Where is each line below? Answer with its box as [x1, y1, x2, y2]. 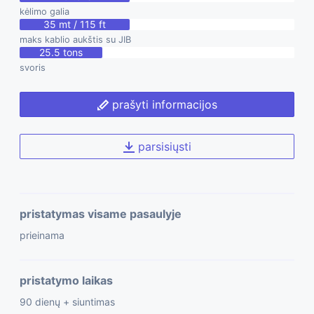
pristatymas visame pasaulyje [20, 207, 182, 221]
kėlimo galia [20, 6, 69, 18]
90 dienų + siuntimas [20, 296, 115, 308]
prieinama [20, 229, 64, 242]
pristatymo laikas [20, 273, 113, 288]
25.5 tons [39, 46, 83, 59]
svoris [20, 62, 46, 74]
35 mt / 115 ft [43, 18, 106, 31]
